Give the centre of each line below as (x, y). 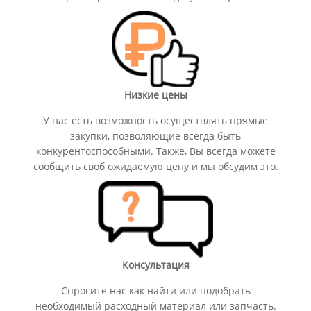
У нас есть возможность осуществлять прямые (155, 120)
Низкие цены (155, 94)
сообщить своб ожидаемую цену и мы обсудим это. (155, 166)
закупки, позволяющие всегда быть (155, 135)
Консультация (155, 264)
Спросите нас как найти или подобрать (155, 290)
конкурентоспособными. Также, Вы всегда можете (155, 151)
